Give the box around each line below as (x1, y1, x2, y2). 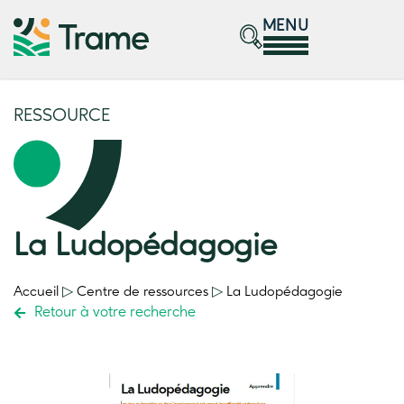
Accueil (14, 284, 59, 299)
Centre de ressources (77, 284, 208, 299)
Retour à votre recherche (33, 305, 196, 321)
